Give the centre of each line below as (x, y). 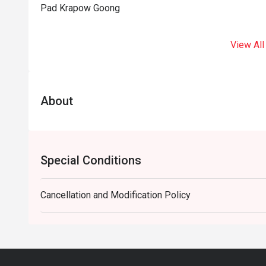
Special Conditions (91, 160)
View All (247, 45)
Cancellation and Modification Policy (115, 195)
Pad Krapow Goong (80, 8)
